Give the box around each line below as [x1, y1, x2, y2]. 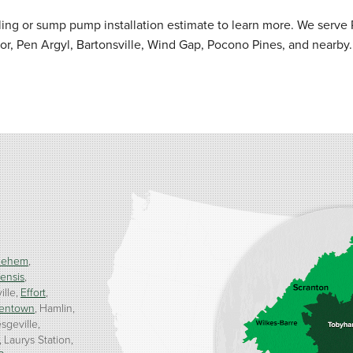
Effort [20, 284, 46, 300]
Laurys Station [4, 332, 71, 347]
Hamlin [39, 300, 72, 316]
